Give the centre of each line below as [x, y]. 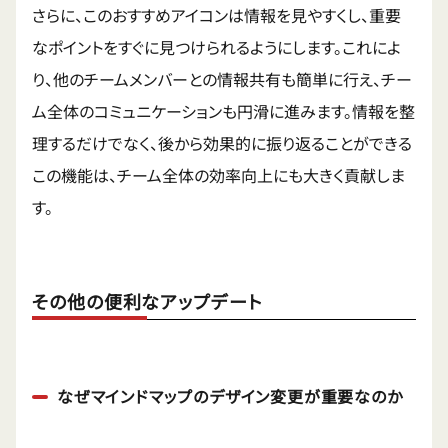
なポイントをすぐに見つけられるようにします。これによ [216, 47]
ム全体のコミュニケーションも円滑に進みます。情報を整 [223, 111]
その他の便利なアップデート [147, 301]
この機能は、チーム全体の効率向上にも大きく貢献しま [218, 175]
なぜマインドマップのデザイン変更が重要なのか [230, 396]
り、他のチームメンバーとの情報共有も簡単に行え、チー [222, 79]
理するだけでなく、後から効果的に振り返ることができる [222, 143]
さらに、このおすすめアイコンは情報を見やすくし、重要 [216, 15]
